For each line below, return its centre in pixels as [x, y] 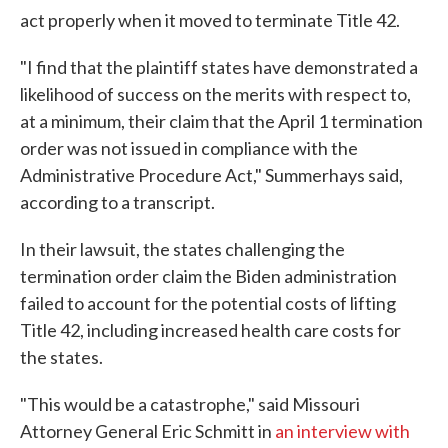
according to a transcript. [117, 202]
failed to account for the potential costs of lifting [208, 303]
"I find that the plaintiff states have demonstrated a [219, 67]
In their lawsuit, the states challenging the [182, 249]
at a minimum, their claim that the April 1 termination [221, 121]
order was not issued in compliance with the [189, 148]
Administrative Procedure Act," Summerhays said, [211, 175]
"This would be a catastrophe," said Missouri [190, 404]
